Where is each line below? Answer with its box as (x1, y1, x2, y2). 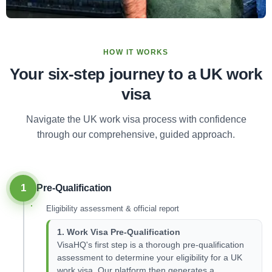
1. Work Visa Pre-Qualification (57, 228, 180, 237)
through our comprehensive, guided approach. (37, 129, 235, 140)
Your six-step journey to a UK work (10, 65, 262, 83)
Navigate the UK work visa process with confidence (25, 114, 246, 124)
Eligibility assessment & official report (46, 204, 179, 213)
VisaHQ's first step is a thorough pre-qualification (57, 240, 244, 250)
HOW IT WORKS (103, 48, 169, 56)
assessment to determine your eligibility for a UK (57, 253, 242, 262)
